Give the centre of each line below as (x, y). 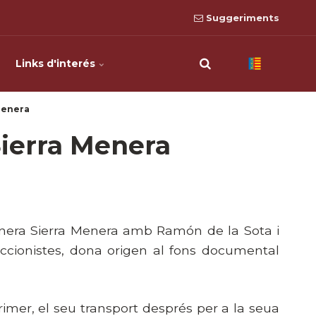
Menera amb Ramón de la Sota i (175, 230)
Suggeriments (241, 18)
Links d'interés (56, 63)
